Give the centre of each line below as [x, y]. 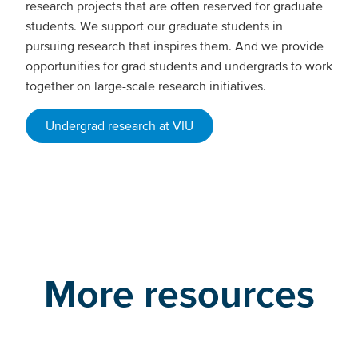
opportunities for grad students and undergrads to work [179, 66]
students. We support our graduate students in [154, 26]
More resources [179, 294]
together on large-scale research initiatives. [147, 86]
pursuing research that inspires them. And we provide [175, 46]
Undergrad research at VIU [119, 126]
